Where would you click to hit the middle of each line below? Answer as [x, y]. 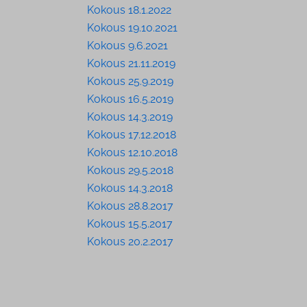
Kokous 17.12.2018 [131, 134]
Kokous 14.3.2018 [130, 188]
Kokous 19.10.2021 [132, 27]
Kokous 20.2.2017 [130, 241]
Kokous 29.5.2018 [130, 170]
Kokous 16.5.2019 [130, 99]
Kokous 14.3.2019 [130, 116]
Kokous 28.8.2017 [130, 206]
